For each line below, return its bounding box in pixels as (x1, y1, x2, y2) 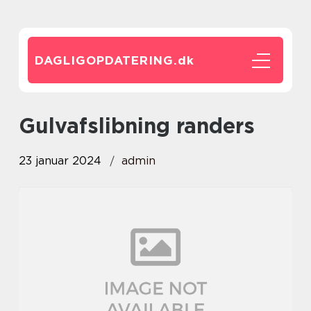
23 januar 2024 (19, 154, 101, 167)
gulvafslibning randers (35, 113, 255, 138)
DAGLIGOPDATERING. (35, 53, 178, 67)
